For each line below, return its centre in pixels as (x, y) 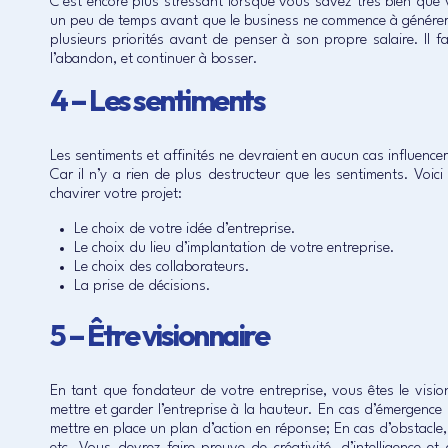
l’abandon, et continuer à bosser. (154, 59)
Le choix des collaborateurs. (162, 267)
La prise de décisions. (142, 286)
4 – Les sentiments (157, 100)
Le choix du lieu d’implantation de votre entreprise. (234, 248)
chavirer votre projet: (116, 194)
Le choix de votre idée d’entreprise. (185, 229)
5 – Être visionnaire (159, 335)
